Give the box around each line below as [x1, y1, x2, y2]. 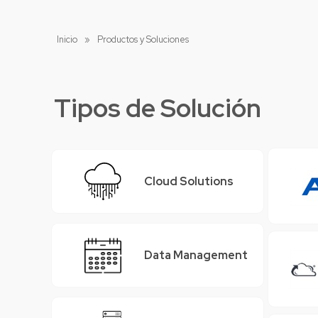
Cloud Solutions [144, 174, 234, 190]
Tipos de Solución [54, 90, 261, 125]
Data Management [144, 248, 248, 263]
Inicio [56, 33, 77, 45]
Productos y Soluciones [97, 33, 189, 45]
